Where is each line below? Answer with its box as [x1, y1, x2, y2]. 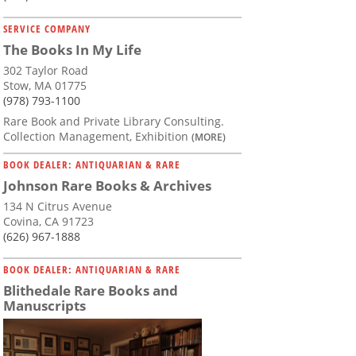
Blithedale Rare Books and [3, 281, 178, 300]
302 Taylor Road [3, 63, 88, 79]
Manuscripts [3, 296, 86, 315]
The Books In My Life [3, 41, 141, 60]
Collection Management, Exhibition [3, 129, 192, 145]
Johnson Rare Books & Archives [3, 176, 211, 195]
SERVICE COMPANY [3, 21, 91, 37]
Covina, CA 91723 [3, 214, 94, 230]
